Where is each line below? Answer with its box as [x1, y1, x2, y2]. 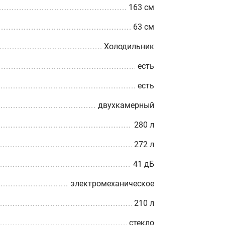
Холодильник [104, 42, 154, 51]
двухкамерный [98, 100, 154, 110]
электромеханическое [70, 179, 154, 188]
